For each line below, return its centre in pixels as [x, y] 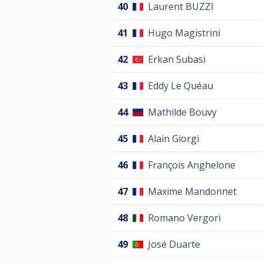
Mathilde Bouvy [182, 112]
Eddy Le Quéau [181, 86]
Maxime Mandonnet [192, 192]
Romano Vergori [184, 218]
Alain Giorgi [173, 139]
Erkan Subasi [177, 60]
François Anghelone [192, 165]
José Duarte [174, 245]
